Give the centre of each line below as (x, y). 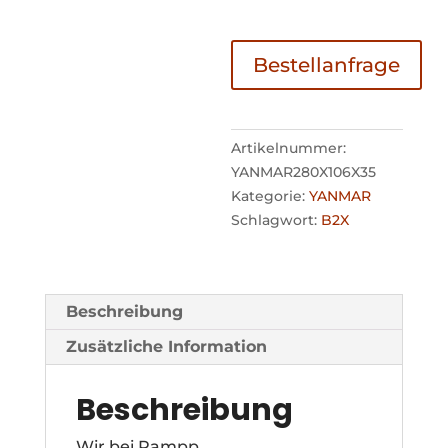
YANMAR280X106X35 (304, 171)
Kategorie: (270, 195)
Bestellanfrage (327, 64)
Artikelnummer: (289, 147)
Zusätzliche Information (166, 346)
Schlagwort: (276, 219)
